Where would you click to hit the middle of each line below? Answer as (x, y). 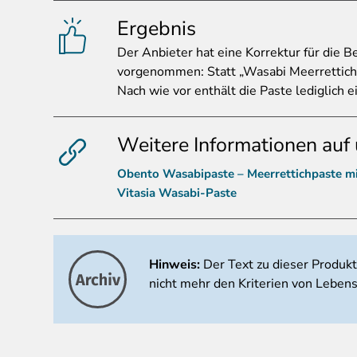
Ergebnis (157, 29)
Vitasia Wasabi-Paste (177, 193)
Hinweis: (176, 265)
